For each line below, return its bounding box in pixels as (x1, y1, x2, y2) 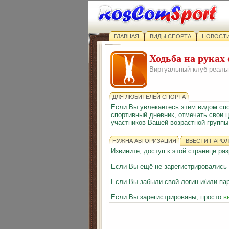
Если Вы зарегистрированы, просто (110, 193, 223, 201)
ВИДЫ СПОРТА (149, 33, 191, 39)
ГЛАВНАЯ (113, 33, 139, 39)
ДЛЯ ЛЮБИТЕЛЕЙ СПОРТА (112, 94, 186, 100)
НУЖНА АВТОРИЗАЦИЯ (112, 138, 176, 144)
